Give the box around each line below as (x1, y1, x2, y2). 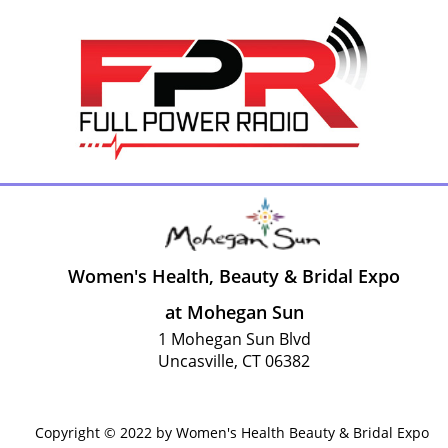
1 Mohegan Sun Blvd (157, 328, 311, 350)
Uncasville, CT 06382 (158, 350, 310, 372)
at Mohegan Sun (164, 300, 304, 324)
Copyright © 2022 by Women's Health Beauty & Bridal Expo (34, 423, 429, 442)
